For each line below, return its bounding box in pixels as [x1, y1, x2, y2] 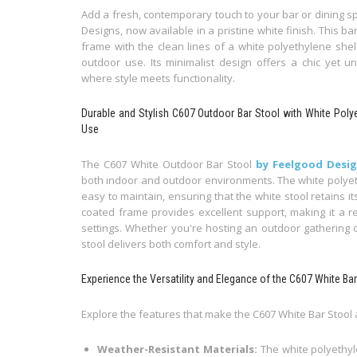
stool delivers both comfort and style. [81, 237, 261, 252]
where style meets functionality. [81, 71, 235, 86]
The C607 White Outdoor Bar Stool [81, 157, 257, 172]
